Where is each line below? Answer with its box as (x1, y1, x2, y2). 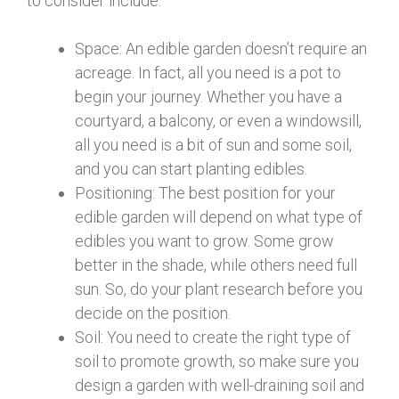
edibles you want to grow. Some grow (75, 231, 334, 250)
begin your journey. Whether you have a (75, 86, 342, 106)
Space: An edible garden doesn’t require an (75, 38, 367, 58)
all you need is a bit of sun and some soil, (75, 134, 352, 154)
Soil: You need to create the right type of (75, 327, 351, 346)
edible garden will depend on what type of (75, 207, 362, 226)
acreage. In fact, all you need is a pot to (75, 62, 341, 82)
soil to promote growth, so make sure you (75, 351, 359, 370)
